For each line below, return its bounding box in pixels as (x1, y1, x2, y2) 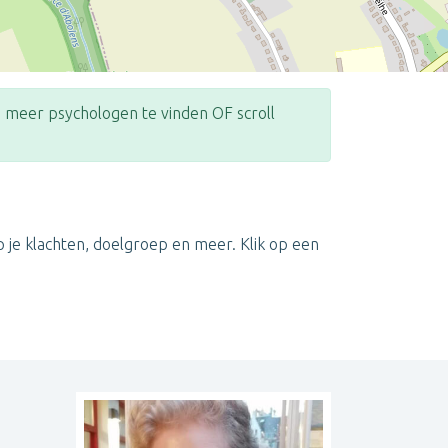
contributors (382, 201, 443, 218)
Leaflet (252, 201, 285, 218)
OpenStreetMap (305, 201, 382, 218)
